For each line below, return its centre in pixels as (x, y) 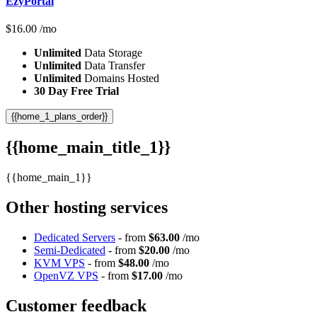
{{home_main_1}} (49, 177)
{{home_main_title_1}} (88, 147)
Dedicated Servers (75, 237)
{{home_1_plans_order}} (59, 117)
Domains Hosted (120, 79)
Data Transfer (113, 66)
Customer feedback (76, 305)
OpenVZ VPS (66, 275)
